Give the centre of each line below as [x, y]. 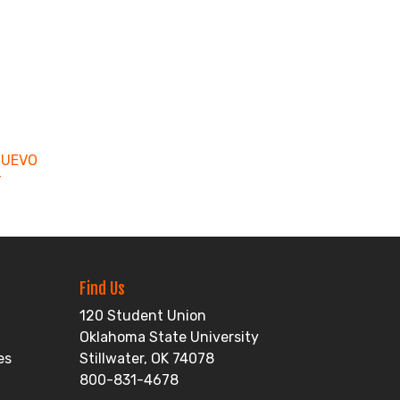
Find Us [103, 288]
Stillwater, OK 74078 [147, 358]
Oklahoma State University [170, 337]
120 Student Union [143, 316]
